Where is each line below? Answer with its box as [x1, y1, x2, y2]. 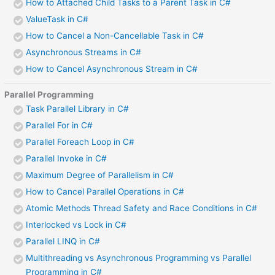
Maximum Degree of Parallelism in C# [26, 169, 174, 180]
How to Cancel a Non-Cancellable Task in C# [26, 31, 204, 41]
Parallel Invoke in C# [26, 153, 107, 163]
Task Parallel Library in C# [26, 103, 130, 114]
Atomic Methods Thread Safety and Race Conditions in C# [26, 203, 258, 213]
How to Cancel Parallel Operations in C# [26, 186, 185, 196]
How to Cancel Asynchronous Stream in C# [26, 64, 198, 74]
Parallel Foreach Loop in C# [26, 136, 135, 147]
